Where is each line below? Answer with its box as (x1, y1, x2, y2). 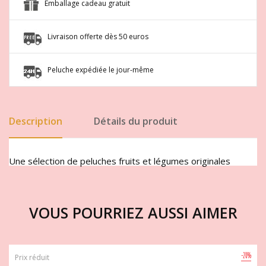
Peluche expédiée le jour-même (47, 65, 154, 75)
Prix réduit (15, 252, 49, 263)
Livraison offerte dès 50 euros (47, 31, 148, 42)
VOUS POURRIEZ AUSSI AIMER (28, 202, 237, 223)
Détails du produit (94, 115, 178, 128)
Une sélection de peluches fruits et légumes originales (9, 155, 230, 167)
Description (9, 115, 62, 128)
